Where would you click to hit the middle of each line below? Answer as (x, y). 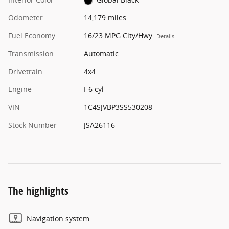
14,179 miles (105, 17)
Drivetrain (25, 71)
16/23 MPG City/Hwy (118, 35)
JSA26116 (99, 125)
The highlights (38, 190)
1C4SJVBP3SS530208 (118, 107)
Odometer (26, 17)
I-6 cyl (94, 89)
